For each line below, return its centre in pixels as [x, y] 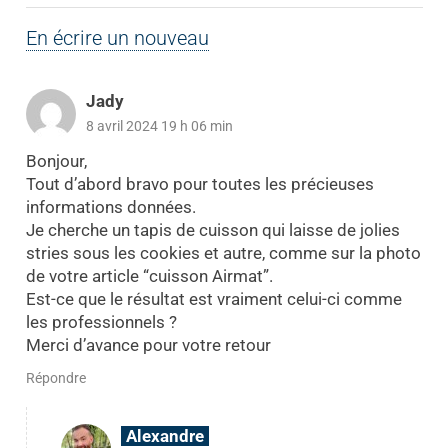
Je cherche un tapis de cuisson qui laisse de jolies [212, 229]
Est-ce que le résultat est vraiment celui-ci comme [213, 298]
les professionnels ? [101, 321]
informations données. [110, 206]
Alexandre [164, 435]
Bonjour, [56, 160]
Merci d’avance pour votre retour [148, 344]
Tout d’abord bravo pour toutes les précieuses [199, 183]
